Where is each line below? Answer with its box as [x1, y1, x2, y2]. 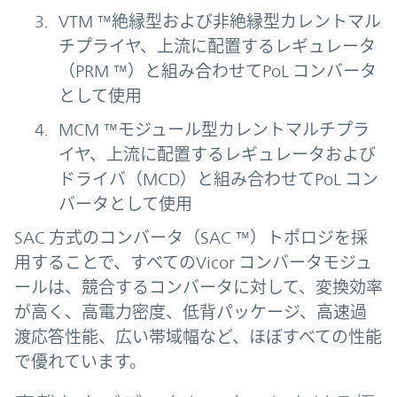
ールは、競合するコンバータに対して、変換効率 [14, 277, 383, 298]
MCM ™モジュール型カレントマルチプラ [58, 120, 370, 140]
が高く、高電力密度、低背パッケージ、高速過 [14, 302, 367, 323]
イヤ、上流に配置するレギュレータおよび [58, 144, 376, 165]
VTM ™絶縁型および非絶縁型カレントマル [58, 12, 381, 32]
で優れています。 [14, 352, 146, 372]
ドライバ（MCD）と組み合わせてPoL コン [58, 169, 378, 190]
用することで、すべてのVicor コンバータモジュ [14, 253, 372, 273]
